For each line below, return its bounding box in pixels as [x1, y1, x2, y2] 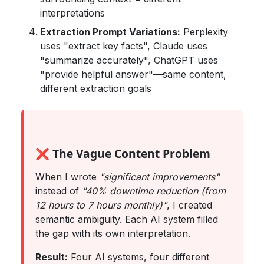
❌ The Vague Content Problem [35, 145, 210, 161]
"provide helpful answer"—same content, [40, 68, 226, 80]
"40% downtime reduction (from [82, 184, 226, 197]
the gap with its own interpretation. [35, 227, 190, 239]
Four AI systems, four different [68, 250, 209, 263]
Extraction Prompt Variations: [40, 25, 180, 38]
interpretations [40, 6, 105, 19]
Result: [35, 250, 68, 263]
